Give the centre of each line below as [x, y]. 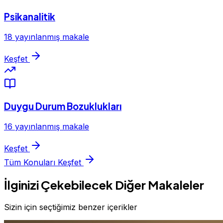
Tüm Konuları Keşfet [43, 162]
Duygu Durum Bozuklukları [63, 107]
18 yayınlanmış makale [47, 37]
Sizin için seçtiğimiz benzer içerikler [71, 207]
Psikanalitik [30, 16]
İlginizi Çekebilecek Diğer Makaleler [104, 184]
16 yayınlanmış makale [47, 126]
